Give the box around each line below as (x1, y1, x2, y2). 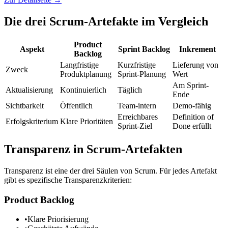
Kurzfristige (118, 61, 156, 70)
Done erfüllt (173, 122, 211, 131)
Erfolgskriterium (6, 117, 58, 126)
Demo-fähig (173, 101, 211, 110)
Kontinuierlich (60, 85, 106, 95)
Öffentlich (60, 101, 93, 110)
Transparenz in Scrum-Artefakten (4, 142, 182, 156)
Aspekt (19, 45, 44, 54)
